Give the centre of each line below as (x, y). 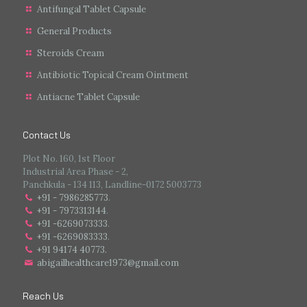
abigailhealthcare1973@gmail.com (108, 262)
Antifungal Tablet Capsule (92, 9)
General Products (75, 31)
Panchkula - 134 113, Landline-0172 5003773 (112, 184)
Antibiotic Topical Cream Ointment (113, 75)
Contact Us (47, 135)
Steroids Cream (71, 53)
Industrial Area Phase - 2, (75, 171)
